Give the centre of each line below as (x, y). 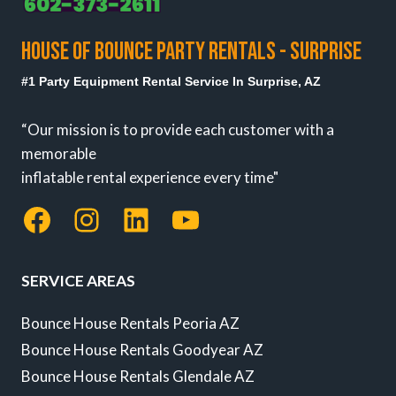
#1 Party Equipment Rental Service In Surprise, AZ (171, 81)
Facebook (88, 219)
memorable (59, 153)
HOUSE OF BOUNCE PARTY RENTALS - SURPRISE (191, 51)
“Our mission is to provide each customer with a (178, 129)
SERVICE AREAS (78, 281)
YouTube (230, 219)
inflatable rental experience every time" (150, 177)
